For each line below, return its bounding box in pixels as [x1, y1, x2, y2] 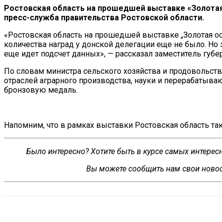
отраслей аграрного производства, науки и [4, 75, 162, 85]
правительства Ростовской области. [59, 12, 204, 22]
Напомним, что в [4, 120, 65, 130]
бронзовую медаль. [4, 85, 78, 95]
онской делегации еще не [87, 39, 183, 49]
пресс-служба [4, 12, 59, 22]
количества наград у [4, 39, 80, 49]
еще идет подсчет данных [4, 49, 100, 58]
